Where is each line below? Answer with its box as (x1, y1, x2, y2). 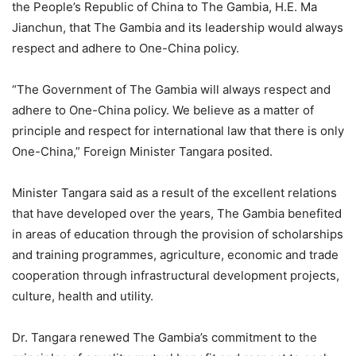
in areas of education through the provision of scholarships (12, 226, 343, 242)
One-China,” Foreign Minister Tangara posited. (12, 144, 273, 160)
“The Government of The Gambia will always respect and (12, 82, 331, 98)
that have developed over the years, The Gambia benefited (12, 206, 342, 222)
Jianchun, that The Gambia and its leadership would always (12, 20, 343, 36)
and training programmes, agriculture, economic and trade (12, 247, 339, 263)
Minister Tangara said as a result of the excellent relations (12, 185, 337, 201)
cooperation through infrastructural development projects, (12, 268, 339, 284)
